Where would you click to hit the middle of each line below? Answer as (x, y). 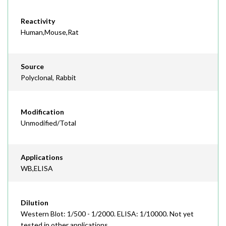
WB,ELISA (37, 168)
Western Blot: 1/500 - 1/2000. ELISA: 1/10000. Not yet (107, 214)
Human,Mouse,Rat (50, 32)
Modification (42, 112)
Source (32, 66)
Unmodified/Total (48, 123)
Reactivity (38, 21)
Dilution (35, 203)
